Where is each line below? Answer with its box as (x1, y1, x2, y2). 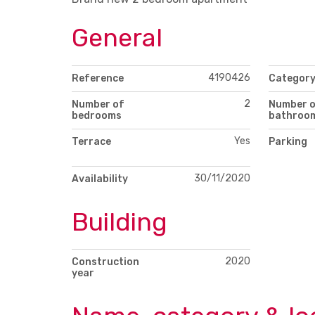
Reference (72, 72, 124, 84)
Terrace (72, 135, 111, 148)
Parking (268, 135, 307, 148)
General (72, 22, 162, 53)
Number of (72, 98, 124, 110)
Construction (72, 256, 139, 269)
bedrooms (72, 109, 122, 122)
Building (72, 206, 167, 237)
